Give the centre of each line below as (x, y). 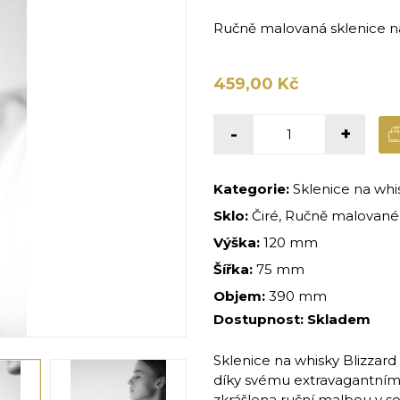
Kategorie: (251, 189)
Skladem (339, 320)
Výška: (238, 243)
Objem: (241, 296)
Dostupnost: (260, 320)
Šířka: (235, 270)
